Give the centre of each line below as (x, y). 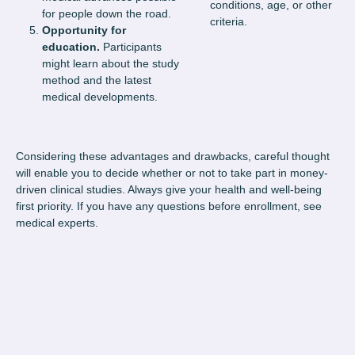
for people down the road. (107, 14)
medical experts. (57, 223)
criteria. (229, 22)
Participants (132, 47)
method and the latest (97, 80)
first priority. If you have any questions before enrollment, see (169, 206)
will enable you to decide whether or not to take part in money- (172, 173)
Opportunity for (84, 31)
